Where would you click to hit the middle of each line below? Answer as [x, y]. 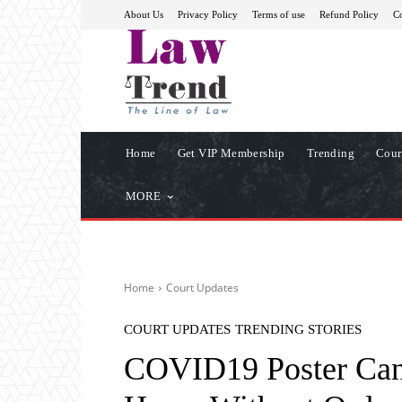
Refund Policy [349, 14]
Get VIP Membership [231, 153]
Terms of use [279, 14]
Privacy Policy [208, 14]
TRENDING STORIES [298, 329]
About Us [144, 14]
